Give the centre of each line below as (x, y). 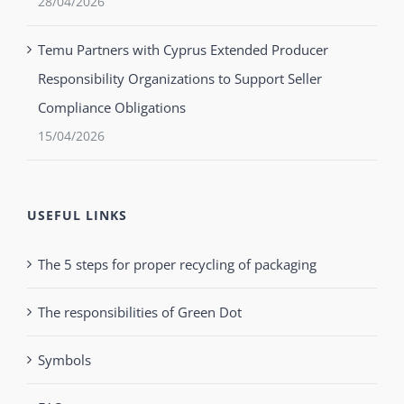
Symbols (64, 360)
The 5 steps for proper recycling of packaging (177, 265)
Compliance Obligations (112, 108)
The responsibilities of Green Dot (140, 312)
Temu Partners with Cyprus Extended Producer (183, 50)
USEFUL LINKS (77, 216)
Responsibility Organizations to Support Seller (180, 79)
